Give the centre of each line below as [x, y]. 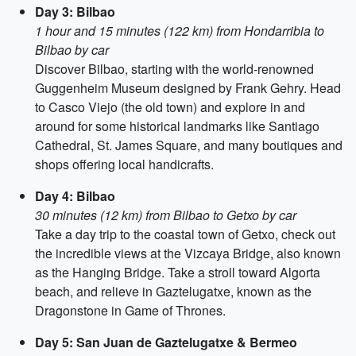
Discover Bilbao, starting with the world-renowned [174, 69]
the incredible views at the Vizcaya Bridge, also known [188, 253]
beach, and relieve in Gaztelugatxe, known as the [173, 291]
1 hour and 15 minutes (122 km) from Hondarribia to [180, 31]
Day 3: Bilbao [75, 12]
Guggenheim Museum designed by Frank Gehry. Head [188, 88]
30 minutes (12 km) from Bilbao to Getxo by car [166, 215]
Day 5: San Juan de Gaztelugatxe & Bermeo [166, 342]
